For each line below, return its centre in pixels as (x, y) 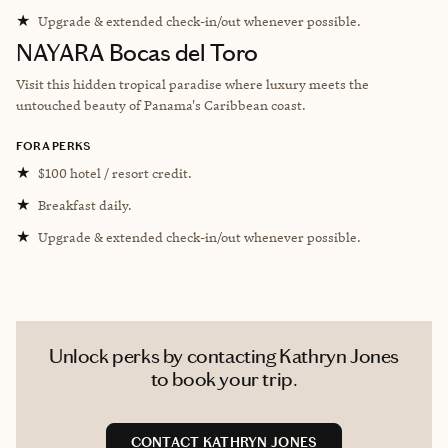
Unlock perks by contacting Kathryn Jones (223, 355)
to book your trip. (224, 378)
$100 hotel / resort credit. (115, 172)
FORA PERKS (53, 145)
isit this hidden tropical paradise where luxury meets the (197, 83)
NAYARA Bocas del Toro (137, 52)
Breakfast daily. (85, 204)
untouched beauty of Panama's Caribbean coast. (161, 104)
